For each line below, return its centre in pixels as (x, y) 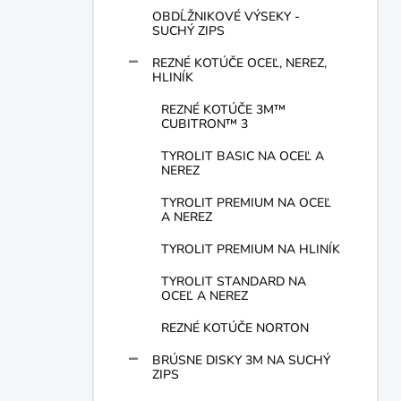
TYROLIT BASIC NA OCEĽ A (243, 156)
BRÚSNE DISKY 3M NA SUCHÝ (241, 360)
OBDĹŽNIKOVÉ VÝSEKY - (226, 17)
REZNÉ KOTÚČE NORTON (235, 328)
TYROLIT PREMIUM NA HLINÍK (251, 249)
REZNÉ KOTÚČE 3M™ (223, 110)
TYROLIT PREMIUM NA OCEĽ (246, 203)
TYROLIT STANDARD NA (234, 282)
